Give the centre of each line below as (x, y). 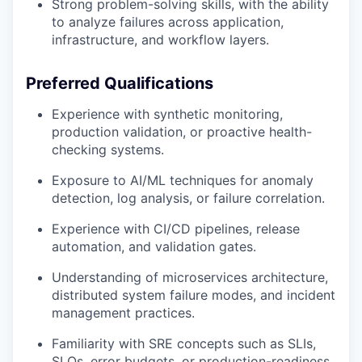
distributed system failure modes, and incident (194, 295)
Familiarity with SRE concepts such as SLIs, (184, 343)
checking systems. (108, 149)
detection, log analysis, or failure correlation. (188, 198)
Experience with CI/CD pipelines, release (176, 228)
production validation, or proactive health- (182, 131)
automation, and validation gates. (154, 246)
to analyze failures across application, (168, 21)
